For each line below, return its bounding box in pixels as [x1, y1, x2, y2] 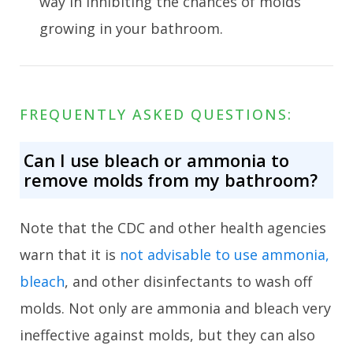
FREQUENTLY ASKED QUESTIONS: [20, 105, 292, 124]
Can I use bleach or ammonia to [24, 148, 289, 172]
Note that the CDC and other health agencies [20, 217, 326, 237]
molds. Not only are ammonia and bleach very [20, 298, 331, 318]
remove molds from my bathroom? [24, 168, 318, 191]
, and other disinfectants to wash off [65, 271, 312, 291]
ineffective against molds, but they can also [20, 325, 315, 344]
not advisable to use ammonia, [120, 244, 329, 264]
